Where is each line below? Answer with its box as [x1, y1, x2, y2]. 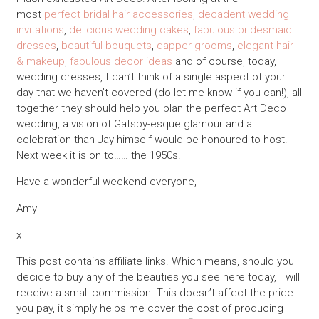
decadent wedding [197, 8, 289, 21]
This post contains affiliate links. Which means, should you [16, 254, 294, 268]
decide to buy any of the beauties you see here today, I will [16, 270, 300, 283]
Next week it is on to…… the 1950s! [16, 149, 180, 162]
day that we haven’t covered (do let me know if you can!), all [16, 86, 302, 100]
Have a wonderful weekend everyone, [16, 175, 197, 189]
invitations [16, 23, 64, 37]
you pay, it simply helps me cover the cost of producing [16, 301, 283, 315]
